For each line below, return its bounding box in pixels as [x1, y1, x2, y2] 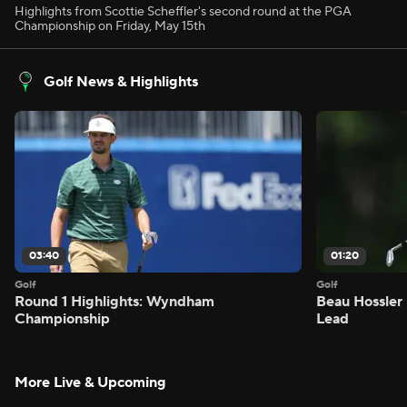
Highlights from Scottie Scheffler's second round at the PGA [15, 4, 352, 20]
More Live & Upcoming [15, 372, 166, 392]
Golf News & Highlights [44, 73, 198, 91]
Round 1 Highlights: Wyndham [15, 292, 214, 311]
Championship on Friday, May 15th [15, 18, 205, 35]
